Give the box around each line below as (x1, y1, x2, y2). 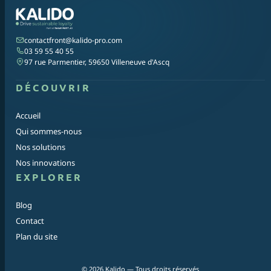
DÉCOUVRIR (16, 80, 91, 94)
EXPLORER (16, 170, 83, 183)
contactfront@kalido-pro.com (24, 34, 122, 45)
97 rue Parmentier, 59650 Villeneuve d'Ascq (24, 56, 169, 67)
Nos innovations (16, 157, 75, 168)
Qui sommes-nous (16, 125, 82, 137)
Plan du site (16, 230, 57, 242)
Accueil (16, 109, 41, 121)
